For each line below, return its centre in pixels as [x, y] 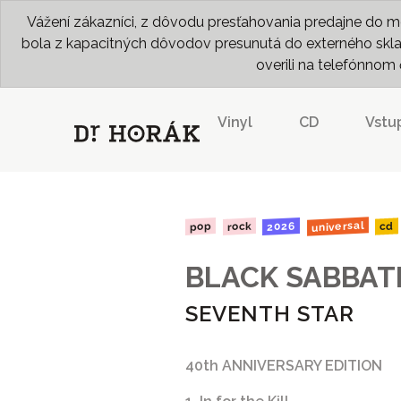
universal [337, 226]
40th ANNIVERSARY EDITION [284, 365]
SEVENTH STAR [270, 313]
